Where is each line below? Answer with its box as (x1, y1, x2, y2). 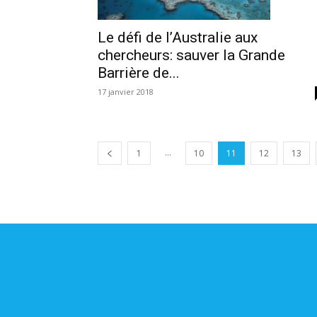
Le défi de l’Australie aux (98, 28, 258, 46)
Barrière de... (98, 64, 180, 81)
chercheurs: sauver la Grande (98, 46, 285, 64)
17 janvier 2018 (98, 86, 154, 97)
